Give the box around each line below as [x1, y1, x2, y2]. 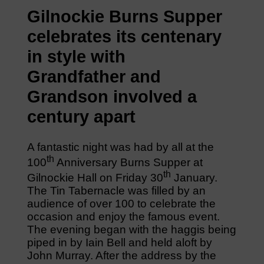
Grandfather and [27, 67, 161, 87]
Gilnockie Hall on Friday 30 [27, 171, 163, 184]
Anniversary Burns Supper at [54, 156, 203, 169]
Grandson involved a [27, 87, 197, 107]
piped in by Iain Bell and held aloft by [27, 236, 212, 249]
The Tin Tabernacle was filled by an [27, 184, 206, 197]
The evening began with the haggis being [27, 223, 236, 236]
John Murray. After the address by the [27, 249, 216, 262]
